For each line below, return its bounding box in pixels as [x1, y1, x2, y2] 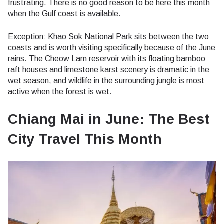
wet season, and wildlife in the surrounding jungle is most [8, 76, 204, 85]
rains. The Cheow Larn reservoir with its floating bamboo [8, 54, 205, 63]
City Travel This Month [8, 131, 162, 147]
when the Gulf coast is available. [8, 9, 121, 18]
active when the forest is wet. [8, 87, 112, 96]
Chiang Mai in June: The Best [8, 111, 209, 127]
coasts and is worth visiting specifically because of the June [8, 43, 215, 52]
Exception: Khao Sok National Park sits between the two [8, 32, 209, 41]
